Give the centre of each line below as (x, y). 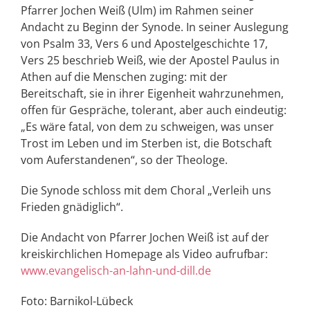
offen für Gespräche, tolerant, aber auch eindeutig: (154, 110)
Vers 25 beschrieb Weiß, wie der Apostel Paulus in (150, 60)
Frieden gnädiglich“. (72, 207)
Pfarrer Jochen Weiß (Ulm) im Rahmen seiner (137, 10)
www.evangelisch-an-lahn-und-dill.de (116, 271)
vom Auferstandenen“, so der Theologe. (124, 160)
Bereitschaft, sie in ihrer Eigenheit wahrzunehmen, (152, 93)
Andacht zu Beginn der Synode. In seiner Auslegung (155, 27)
